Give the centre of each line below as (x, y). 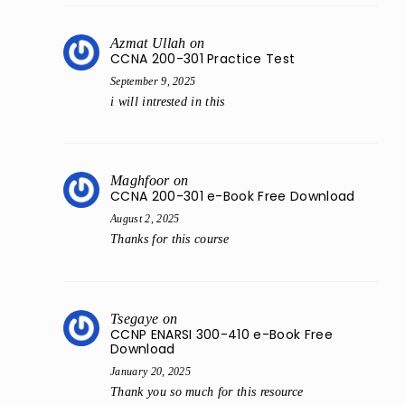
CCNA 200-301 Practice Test (203, 58)
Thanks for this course (170, 240)
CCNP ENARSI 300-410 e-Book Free (221, 334)
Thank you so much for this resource (207, 391)
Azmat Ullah (148, 42)
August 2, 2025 (145, 219)
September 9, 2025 (153, 81)
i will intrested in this (168, 101)
